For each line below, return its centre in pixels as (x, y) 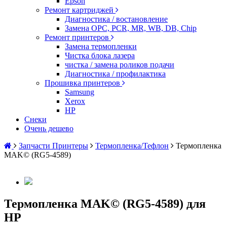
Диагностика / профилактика (115, 74)
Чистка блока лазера (100, 55)
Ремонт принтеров (78, 37)
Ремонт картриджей (80, 10)
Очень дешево (49, 128)
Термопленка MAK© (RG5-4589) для (105, 203)
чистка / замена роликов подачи (120, 65)
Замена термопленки (101, 46)
